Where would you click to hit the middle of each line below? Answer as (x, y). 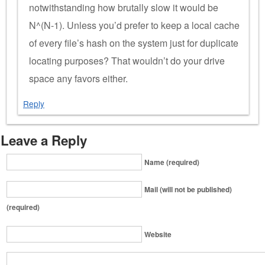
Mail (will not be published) (188, 189)
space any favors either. (78, 78)
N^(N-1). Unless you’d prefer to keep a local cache (134, 25)
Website (158, 234)
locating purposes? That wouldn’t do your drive (127, 60)
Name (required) (172, 162)
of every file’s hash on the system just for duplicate (134, 43)
